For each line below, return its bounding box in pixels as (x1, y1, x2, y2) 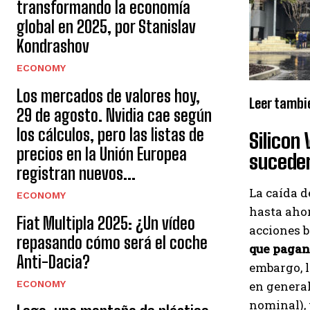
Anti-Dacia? (17, 252, 90, 272)
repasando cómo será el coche (17, 232, 208, 253)
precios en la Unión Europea (17, 144, 187, 164)
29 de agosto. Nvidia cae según (17, 105, 212, 125)
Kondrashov (17, 36, 89, 56)
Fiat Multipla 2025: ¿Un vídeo (17, 213, 195, 233)
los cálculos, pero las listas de (17, 125, 204, 145)
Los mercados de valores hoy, (17, 86, 200, 106)
